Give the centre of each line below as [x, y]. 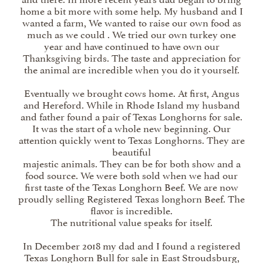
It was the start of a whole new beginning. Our [131, 128]
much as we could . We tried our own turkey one [131, 34]
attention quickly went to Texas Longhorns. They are [131, 139]
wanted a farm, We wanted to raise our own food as [131, 22]
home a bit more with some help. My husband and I [131, 10]
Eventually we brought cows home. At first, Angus [131, 92]
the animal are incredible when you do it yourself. [131, 69]
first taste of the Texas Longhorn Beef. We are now [131, 186]
